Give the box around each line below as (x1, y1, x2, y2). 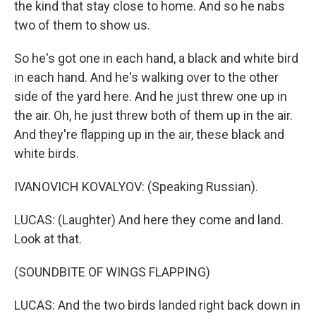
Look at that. (14, 231, 82, 246)
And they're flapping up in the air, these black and (14, 127, 284, 142)
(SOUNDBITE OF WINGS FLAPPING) (14, 265, 210, 279)
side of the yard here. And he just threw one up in (14, 89, 287, 104)
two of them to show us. (14, 18, 150, 32)
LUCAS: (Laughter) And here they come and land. (14, 212, 284, 227)
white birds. (14, 146, 79, 161)
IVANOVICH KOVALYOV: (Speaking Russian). (14, 179, 258, 194)
